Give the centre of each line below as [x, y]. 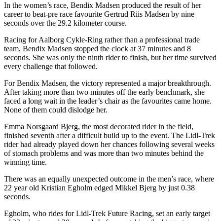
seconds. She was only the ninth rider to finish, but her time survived [110, 57]
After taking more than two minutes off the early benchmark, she [104, 92]
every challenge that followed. [51, 66]
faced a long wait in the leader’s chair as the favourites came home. [108, 101]
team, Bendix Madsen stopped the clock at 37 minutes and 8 [97, 48]
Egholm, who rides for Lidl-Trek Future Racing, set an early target [107, 213]
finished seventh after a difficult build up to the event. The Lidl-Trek [110, 135]
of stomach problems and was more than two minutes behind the [104, 153]
